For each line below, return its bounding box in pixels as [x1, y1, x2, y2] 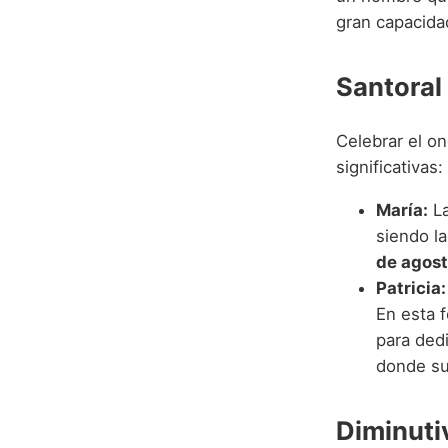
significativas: [336, 157, 443, 178]
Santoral [336, 71, 442, 103]
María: [376, 200, 428, 221]
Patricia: [376, 278, 446, 299]
